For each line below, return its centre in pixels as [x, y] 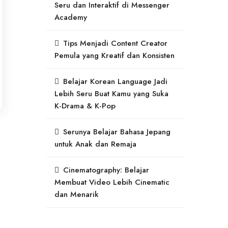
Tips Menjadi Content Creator [115, 44]
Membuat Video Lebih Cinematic [112, 182]
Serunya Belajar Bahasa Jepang [117, 132]
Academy [71, 18]
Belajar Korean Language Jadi [115, 82]
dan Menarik [77, 195]
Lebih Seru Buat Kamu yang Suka [111, 94]
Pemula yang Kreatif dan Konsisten [115, 56]
